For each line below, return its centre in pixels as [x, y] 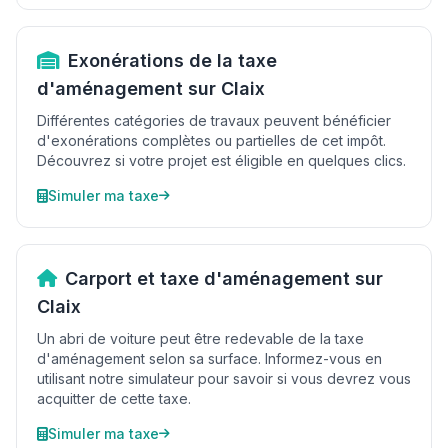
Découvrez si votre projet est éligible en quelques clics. [221, 160]
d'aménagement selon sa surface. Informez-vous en [209, 358]
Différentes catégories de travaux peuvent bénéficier [214, 120]
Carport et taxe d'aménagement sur [224, 278]
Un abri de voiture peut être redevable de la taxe [200, 338]
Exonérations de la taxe [172, 60]
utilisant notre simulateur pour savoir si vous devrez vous [224, 378]
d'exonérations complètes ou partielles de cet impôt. [211, 140]
